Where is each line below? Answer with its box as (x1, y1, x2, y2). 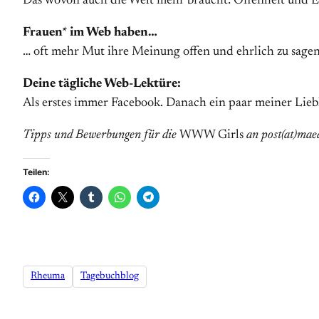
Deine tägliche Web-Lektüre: (23, 78, 181, 90)
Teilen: (23, 167, 50, 177)
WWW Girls (179, 129, 244, 142)
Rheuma (31, 271, 65, 282)
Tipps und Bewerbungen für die (23, 129, 179, 142)
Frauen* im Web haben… (23, 26, 157, 39)
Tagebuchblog (80, 271, 139, 282)
